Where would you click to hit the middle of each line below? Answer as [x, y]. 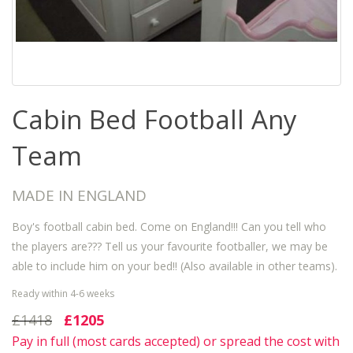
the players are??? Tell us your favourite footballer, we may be [170, 246]
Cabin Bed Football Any [154, 119]
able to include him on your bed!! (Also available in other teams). [175, 266]
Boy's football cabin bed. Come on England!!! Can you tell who [169, 226]
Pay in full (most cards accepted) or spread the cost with [176, 341]
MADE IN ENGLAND [79, 195]
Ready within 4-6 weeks [63, 293]
